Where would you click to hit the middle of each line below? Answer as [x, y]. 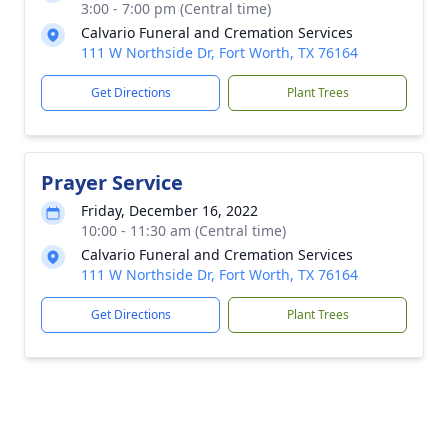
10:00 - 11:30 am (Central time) [183, 230]
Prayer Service [112, 182]
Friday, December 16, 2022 [169, 210]
